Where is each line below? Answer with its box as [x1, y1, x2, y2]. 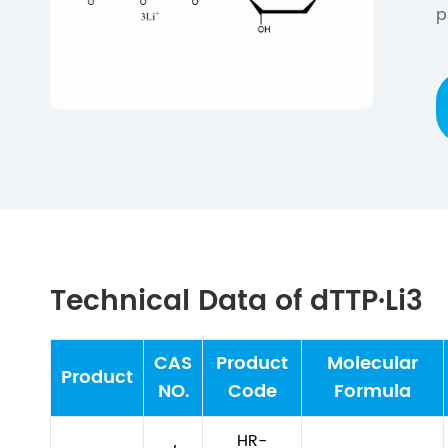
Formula [334, 377, 411, 406]
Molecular [327, 349, 418, 378]
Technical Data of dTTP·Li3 [50, 279, 423, 325]
